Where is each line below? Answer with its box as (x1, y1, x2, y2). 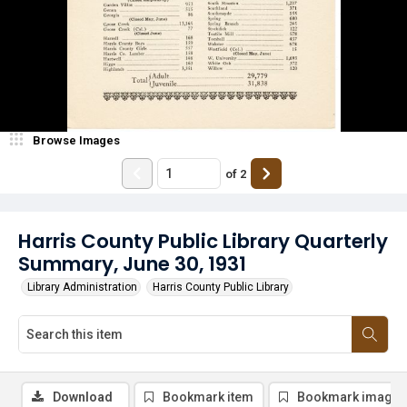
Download (53, 390, 113, 404)
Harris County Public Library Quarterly (18, 227, 388, 255)
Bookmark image (297, 390, 400, 404)
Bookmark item (163, 390, 253, 404)
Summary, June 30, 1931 (18, 250, 246, 278)
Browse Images (33, 134, 120, 147)
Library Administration (27, 281, 137, 293)
